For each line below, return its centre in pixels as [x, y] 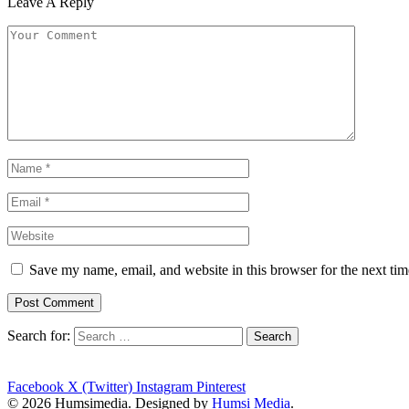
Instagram [164, 387]
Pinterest [221, 387]
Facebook [36, 387]
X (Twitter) [100, 387]
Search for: [39, 336]
